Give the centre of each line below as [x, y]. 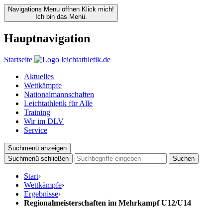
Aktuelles [39, 76]
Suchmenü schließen [38, 158]
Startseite [18, 59]
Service [36, 130]
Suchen [184, 158]
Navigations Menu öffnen [44, 9]
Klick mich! [98, 9]
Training [37, 112]
